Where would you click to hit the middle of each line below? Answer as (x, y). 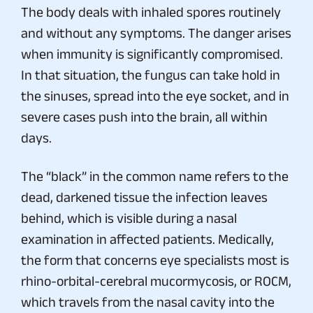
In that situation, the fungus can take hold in (151, 74)
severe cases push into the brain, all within (144, 116)
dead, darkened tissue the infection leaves (144, 197)
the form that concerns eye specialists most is (155, 260)
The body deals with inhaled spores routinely (151, 12)
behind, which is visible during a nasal (129, 218)
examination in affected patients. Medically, (147, 239)
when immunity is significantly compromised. (152, 53)
